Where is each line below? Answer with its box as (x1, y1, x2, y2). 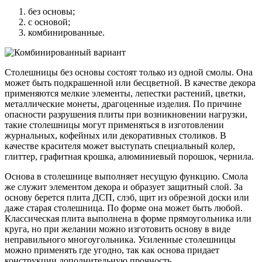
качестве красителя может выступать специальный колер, (5, 141, 235, 151)
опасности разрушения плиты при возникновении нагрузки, (5, 109, 247, 120)
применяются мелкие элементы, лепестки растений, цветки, (5, 88, 246, 99)
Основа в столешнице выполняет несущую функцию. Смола (5, 171, 248, 182)
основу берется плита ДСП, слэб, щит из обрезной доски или (5, 192, 249, 203)
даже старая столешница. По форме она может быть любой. (5, 203, 243, 213)
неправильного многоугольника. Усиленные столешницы (5, 235, 236, 245)
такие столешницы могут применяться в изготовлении (5, 120, 224, 130)
